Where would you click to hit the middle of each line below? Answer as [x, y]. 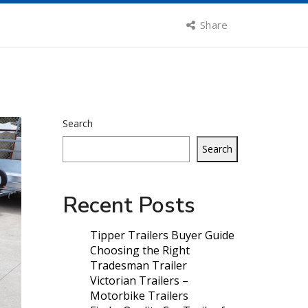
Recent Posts [129, 206]
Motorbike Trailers [139, 296]
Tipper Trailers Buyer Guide [162, 235]
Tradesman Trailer [139, 266]
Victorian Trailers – [139, 281]
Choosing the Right [140, 251]
